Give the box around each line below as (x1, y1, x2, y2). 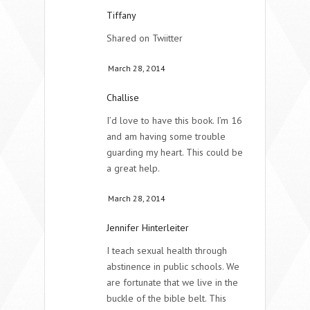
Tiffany (107, 8, 136, 21)
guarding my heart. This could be (107, 145, 243, 158)
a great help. (107, 161, 160, 174)
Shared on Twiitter (107, 31, 183, 44)
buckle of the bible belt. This (107, 291, 226, 304)
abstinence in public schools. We (107, 259, 239, 273)
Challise (107, 91, 139, 104)
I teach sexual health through (107, 244, 227, 257)
